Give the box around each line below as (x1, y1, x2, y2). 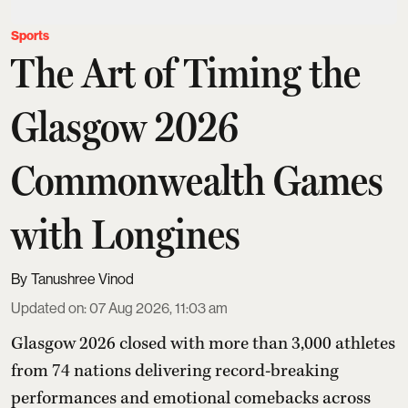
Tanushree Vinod (31, 270, 134, 289)
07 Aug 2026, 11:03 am (89, 300, 228, 318)
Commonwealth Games (11, 156, 383, 206)
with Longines (11, 209, 240, 260)
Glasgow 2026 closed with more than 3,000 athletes (11, 332, 395, 356)
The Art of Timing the (11, 48, 361, 98)
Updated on (11, 300, 84, 318)
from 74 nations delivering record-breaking (11, 360, 339, 383)
